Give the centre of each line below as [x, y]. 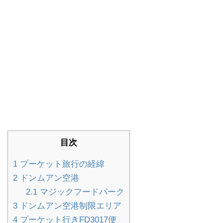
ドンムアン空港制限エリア [69, 206]
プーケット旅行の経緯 [61, 164]
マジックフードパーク [81, 192]
